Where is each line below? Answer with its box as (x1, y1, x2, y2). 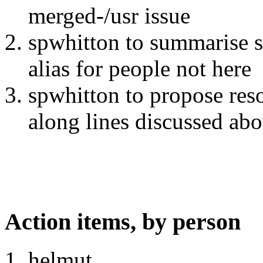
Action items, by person (5, 208, 241, 235)
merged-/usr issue (28, 3, 190, 29)
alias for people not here (28, 56, 251, 82)
